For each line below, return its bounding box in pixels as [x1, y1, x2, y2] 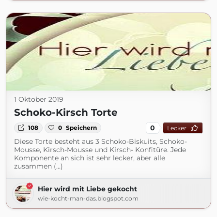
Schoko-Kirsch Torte [14, 107, 118, 118]
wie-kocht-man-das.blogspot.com [38, 195, 139, 202]
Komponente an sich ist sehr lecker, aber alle [14, 154, 165, 162]
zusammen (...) [14, 162, 63, 170]
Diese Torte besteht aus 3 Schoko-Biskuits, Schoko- [14, 137, 187, 146]
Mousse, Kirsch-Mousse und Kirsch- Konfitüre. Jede [14, 145, 186, 154]
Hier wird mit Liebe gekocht [38, 185, 137, 193]
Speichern [66, 124, 97, 131]
